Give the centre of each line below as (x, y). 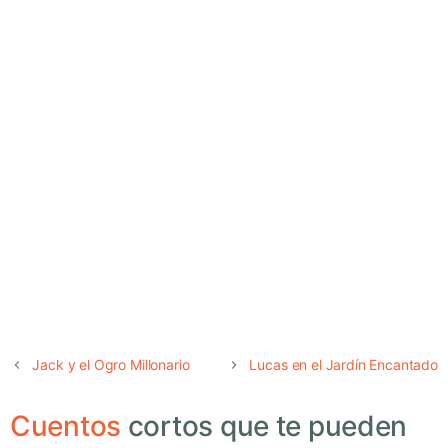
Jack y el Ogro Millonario (111, 364)
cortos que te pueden (264, 425)
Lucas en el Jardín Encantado (343, 364)
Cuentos (66, 425)
